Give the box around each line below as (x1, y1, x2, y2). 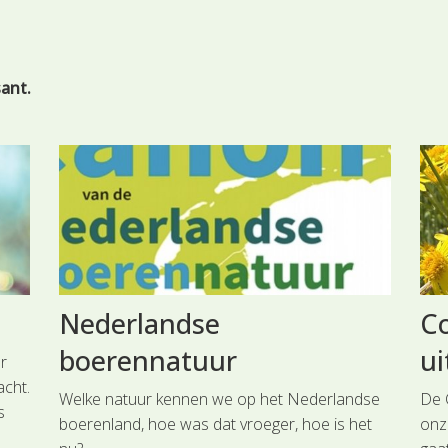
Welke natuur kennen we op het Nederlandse (58, 387, 380, 410)
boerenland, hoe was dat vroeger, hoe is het (58, 412, 372, 435)
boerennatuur (58, 341, 237, 379)
